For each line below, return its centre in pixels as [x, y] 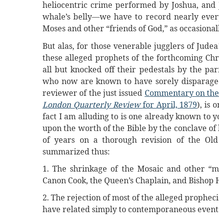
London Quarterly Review [93, 104]
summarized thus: [76, 151]
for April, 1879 [170, 104]
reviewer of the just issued [94, 93]
